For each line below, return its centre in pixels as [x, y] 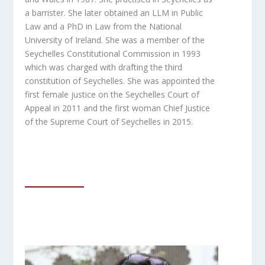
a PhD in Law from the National [121, 26]
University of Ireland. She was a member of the [115, 40]
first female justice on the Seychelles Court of [112, 94]
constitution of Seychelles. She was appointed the [120, 80]
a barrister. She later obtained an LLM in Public [114, 12]
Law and [43, 26]
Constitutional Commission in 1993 [134, 53]
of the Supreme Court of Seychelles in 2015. [109, 121]
